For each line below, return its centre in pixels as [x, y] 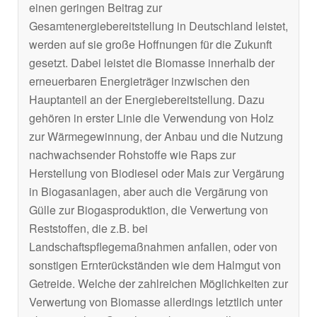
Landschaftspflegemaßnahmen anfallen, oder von [153, 246]
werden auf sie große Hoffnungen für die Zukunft [150, 44]
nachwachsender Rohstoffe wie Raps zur [132, 154]
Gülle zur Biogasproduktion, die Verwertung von [149, 209]
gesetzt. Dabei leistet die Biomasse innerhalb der [152, 62]
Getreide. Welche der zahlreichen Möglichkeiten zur [158, 283]
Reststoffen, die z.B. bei [88, 228]
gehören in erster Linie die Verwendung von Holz [151, 117]
